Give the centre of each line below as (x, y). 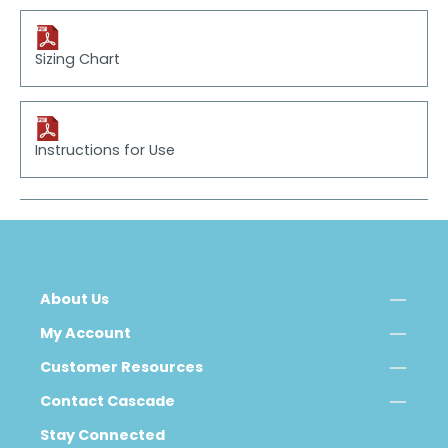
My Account (85, 335)
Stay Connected (102, 437)
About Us (74, 301)
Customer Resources (121, 369)
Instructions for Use (105, 152)
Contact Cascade (107, 403)
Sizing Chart (78, 61)
